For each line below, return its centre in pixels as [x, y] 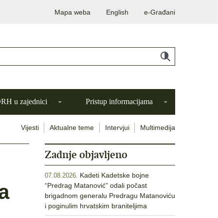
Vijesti [30, 127]
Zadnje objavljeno [86, 154]
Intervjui [117, 127]
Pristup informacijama [119, 101]
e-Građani [160, 12]
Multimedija [158, 127]
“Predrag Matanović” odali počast [96, 185]
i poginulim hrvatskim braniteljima [96, 206]
